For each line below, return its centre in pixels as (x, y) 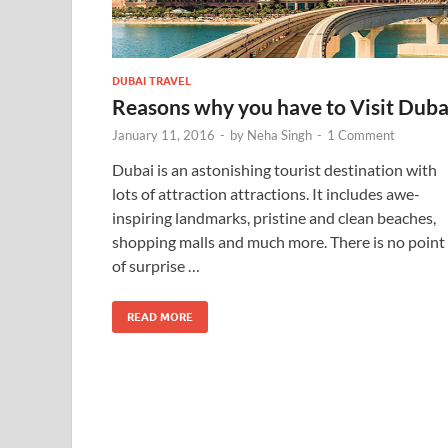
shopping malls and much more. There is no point (278, 241)
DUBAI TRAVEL (151, 80)
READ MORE (160, 316)
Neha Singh (279, 134)
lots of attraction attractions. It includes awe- (266, 193)
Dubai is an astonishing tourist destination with (274, 169)
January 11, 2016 (163, 134)
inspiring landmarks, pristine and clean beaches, (274, 217)
